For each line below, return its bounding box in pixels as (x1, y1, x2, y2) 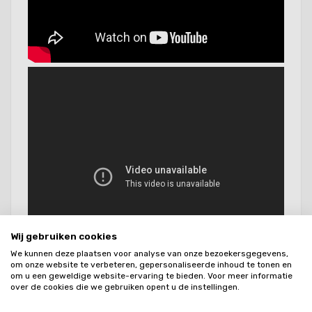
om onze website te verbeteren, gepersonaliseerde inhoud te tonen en (10, 259, 292, 270)
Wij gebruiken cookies (10, 230, 117, 242)
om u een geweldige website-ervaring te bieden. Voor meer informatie (10, 270, 292, 281)
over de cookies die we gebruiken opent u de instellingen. (10, 281, 240, 292)
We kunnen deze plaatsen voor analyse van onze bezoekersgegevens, (10, 248, 288, 258)
